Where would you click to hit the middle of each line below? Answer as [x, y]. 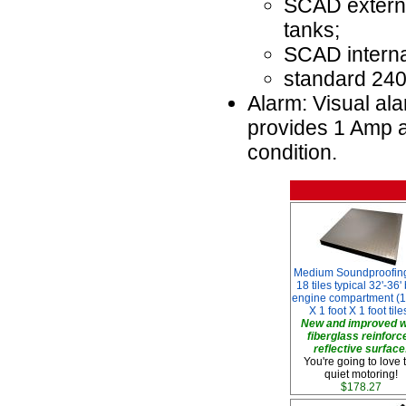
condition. [292, 152]
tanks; [312, 30]
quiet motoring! [361, 374]
